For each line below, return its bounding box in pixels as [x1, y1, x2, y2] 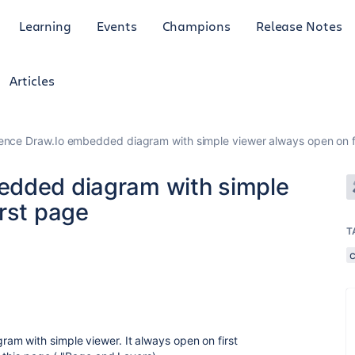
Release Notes [255, 17, 342, 34]
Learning [18, 17, 72, 34]
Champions [162, 17, 231, 34]
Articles [10, 72, 55, 89]
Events [97, 17, 137, 34]
